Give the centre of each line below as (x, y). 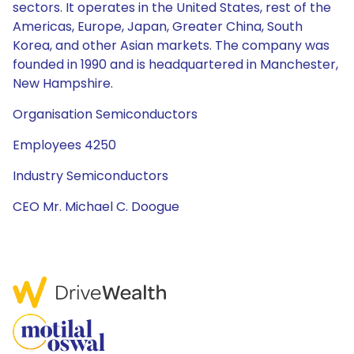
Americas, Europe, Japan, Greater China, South (158, 26)
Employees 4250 (64, 145)
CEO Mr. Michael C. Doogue (96, 207)
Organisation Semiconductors (105, 114)
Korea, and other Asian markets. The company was (171, 45)
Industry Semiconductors (90, 176)
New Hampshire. (63, 83)
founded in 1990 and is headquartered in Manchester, (175, 64)
